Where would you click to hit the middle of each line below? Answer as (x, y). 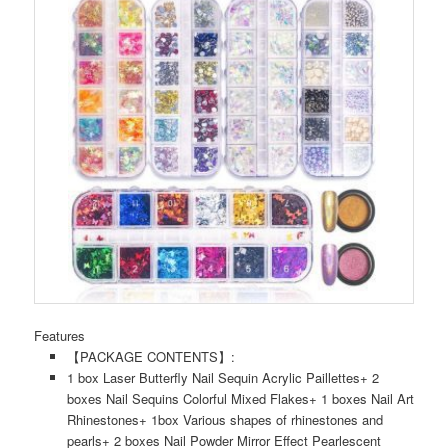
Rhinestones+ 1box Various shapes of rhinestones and (224, 419)
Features (60, 335)
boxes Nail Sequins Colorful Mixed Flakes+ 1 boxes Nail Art (240, 398)
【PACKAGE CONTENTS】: (150, 356)
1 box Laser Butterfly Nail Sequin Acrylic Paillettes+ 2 (222, 377)
